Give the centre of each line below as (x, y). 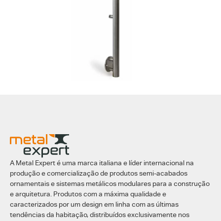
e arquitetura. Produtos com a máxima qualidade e (88, 194)
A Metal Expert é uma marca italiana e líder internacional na (102, 163)
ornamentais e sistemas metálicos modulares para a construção (110, 183)
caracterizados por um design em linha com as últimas (94, 204)
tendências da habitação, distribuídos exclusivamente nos (100, 214)
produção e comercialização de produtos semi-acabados (99, 173)
